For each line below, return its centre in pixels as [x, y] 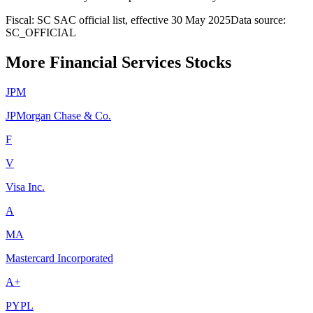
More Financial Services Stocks [118, 62]
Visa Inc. [25, 187]
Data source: [258, 20]
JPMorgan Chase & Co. [58, 115]
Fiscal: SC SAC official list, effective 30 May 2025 [118, 20]
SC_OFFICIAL [41, 32]
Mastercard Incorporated [59, 258]
